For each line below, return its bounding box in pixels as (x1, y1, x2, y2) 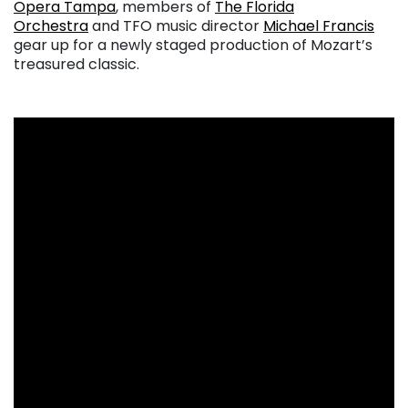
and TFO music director (88, 15, 263, 36)
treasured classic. (14, 53, 139, 75)
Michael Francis (263, 15, 374, 36)
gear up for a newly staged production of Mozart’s (14, 34, 372, 56)
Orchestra (14, 15, 88, 36)
